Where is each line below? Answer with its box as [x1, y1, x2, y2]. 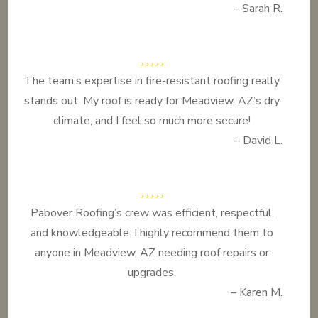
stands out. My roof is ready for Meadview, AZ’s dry [24, 93, 280, 109]
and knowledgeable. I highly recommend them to [31, 225, 274, 241]
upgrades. [128, 265, 177, 280]
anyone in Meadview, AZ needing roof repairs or [35, 245, 270, 261]
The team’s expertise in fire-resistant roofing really [24, 73, 280, 89]
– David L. [234, 133, 283, 148]
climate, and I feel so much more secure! [53, 113, 251, 128]
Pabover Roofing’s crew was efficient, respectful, [30, 205, 274, 221]
